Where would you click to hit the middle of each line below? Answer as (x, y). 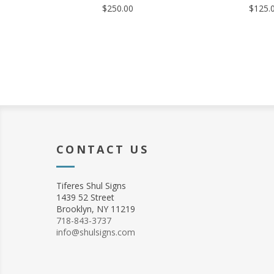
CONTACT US (102, 149)
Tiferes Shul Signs (91, 186)
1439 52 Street (85, 197)
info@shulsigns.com (96, 232)
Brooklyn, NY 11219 (96, 209)
